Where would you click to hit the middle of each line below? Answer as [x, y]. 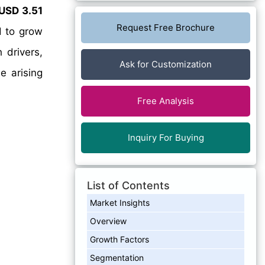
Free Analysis [166, 101]
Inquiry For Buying [166, 137]
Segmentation [117, 257]
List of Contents [128, 185]
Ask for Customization [166, 64]
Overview [108, 221]
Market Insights [120, 202]
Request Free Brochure [166, 27]
